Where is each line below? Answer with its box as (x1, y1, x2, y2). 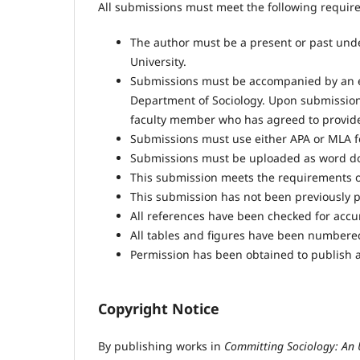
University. (130, 53, 186, 69)
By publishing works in (98, 337, 224, 354)
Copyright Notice (98, 298, 219, 318)
